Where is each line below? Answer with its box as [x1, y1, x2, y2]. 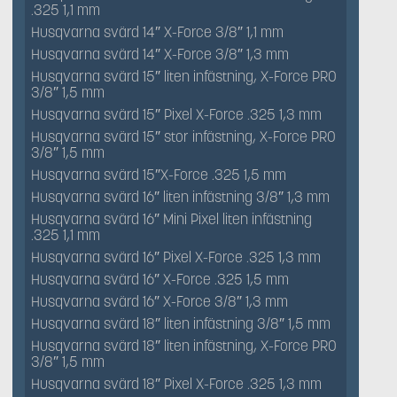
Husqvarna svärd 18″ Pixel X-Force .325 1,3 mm [31, 375, 322, 393]
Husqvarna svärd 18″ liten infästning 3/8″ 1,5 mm [31, 315, 331, 333]
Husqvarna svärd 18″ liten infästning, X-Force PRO [31, 337, 337, 355]
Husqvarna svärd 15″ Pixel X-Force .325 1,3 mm [31, 105, 322, 124]
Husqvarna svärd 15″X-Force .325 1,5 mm [31, 166, 286, 184]
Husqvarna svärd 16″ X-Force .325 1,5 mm [31, 270, 289, 289]
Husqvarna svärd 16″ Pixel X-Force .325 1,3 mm [31, 248, 321, 267]
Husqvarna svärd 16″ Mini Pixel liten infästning [31, 210, 312, 229]
